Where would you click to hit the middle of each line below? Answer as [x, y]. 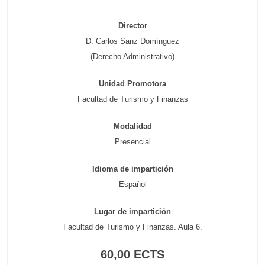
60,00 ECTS [132, 254]
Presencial [132, 142]
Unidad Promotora [132, 84]
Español [132, 184]
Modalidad [132, 126]
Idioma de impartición [132, 169]
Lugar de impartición [132, 211]
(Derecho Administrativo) [132, 56]
